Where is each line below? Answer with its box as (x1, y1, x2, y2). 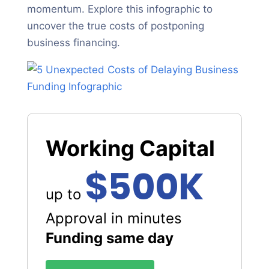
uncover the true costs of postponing (26, 20, 204, 32)
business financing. (26, 37, 120, 49)
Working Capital (45, 135, 215, 162)
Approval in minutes (45, 210, 182, 227)
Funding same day (45, 229, 174, 247)
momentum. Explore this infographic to (26, 3, 213, 15)
